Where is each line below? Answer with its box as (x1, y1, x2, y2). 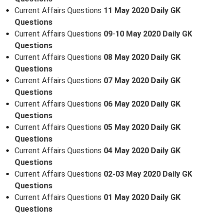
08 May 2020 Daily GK (104, 52, 181, 62)
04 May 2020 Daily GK (104, 145, 181, 155)
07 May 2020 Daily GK (104, 75, 181, 85)
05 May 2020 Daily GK (104, 122, 181, 132)
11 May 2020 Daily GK (104, 5, 181, 15)
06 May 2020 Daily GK (104, 99, 181, 109)
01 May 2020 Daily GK (104, 192, 181, 202)
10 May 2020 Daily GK (115, 29, 192, 38)
